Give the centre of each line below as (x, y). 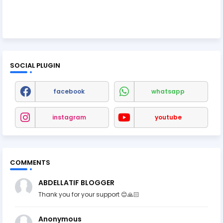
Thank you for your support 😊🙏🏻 (89, 194)
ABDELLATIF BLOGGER (76, 182)
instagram (69, 117)
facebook (69, 91)
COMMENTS (30, 162)
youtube (168, 117)
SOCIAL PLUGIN (35, 65)
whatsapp (168, 91)
